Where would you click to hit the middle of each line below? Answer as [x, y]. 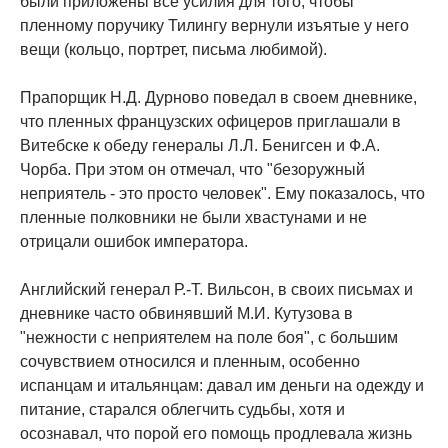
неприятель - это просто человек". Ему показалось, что [222, 194]
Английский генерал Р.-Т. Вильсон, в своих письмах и [216, 290]
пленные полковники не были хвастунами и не [193, 218]
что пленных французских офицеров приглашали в [210, 122]
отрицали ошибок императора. [134, 242]
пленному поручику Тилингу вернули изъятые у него [214, 26]
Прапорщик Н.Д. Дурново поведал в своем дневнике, [218, 98]
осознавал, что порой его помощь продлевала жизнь [216, 434]
